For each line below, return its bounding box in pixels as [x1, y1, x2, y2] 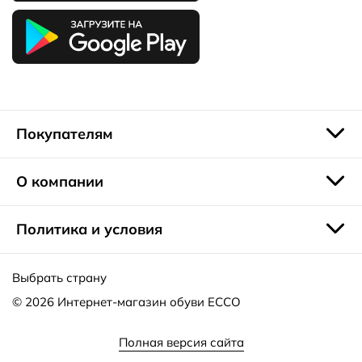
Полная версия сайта [118, 335, 244, 350]
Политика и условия [16, 220, 162, 238]
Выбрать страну [12, 270, 107, 285]
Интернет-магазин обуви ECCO [57, 294, 241, 309]
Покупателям [16, 124, 113, 143]
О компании [16, 172, 103, 191]
